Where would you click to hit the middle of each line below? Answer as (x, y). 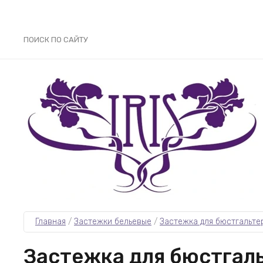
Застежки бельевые (113, 222)
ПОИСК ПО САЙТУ (56, 40)
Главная (50, 222)
